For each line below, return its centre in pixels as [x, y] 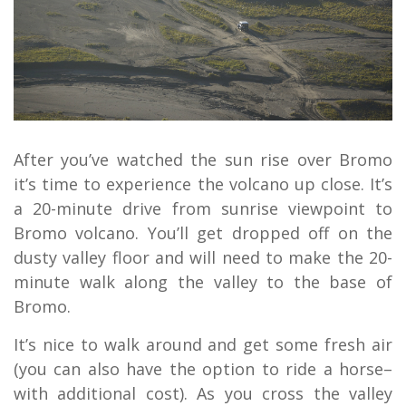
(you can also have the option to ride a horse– [203, 369]
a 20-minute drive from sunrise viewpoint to [203, 209]
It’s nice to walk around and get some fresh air [203, 345]
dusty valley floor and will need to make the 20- [203, 258]
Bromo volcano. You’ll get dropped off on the [203, 233]
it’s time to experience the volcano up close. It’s [203, 184]
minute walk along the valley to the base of [203, 282]
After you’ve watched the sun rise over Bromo [203, 160]
